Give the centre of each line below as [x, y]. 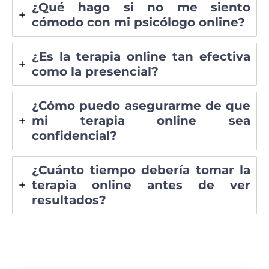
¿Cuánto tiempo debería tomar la [141, 170]
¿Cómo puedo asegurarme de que [141, 105]
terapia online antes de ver [141, 185]
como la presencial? [95, 71]
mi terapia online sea [141, 120]
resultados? [69, 200]
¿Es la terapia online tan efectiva [141, 56]
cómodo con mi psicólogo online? [138, 22]
